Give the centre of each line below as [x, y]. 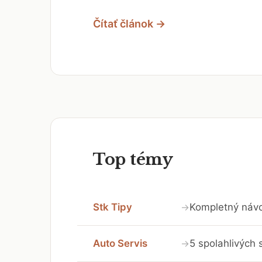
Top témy [133, 159]
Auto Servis [120, 243]
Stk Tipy [113, 207]
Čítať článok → [129, 23]
